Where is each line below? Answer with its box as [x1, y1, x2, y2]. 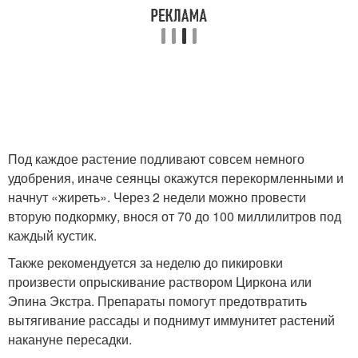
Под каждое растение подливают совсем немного [8, 149, 304, 168]
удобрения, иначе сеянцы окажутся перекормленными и [8, 169, 344, 187]
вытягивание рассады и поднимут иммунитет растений [8, 311, 335, 329]
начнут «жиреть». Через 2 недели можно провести [8, 188, 306, 206]
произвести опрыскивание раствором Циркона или [8, 272, 312, 291]
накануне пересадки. [8, 330, 132, 348]
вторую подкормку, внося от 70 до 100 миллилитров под [8, 207, 341, 225]
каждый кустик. [8, 226, 97, 245]
